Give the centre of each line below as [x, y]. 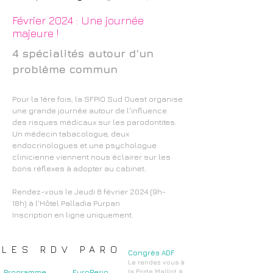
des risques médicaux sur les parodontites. [94, 122]
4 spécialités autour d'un [83, 53]
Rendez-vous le [43, 191]
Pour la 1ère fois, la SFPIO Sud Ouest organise [97, 99]
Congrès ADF [152, 253]
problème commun [65, 69]
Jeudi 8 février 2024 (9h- [120, 191]
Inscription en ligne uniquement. [73, 214]
